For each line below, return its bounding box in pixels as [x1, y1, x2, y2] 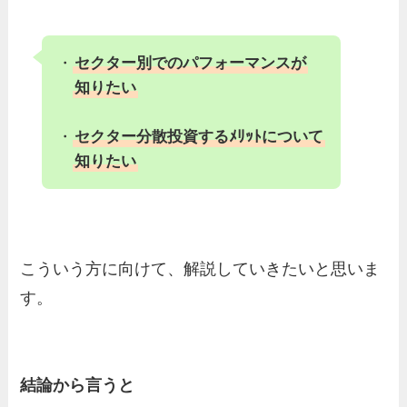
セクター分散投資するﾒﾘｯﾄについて [74, 128, 324, 146]
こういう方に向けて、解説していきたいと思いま [20, 259, 381, 278]
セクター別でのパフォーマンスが [74, 55, 307, 73]
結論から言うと [20, 375, 135, 394]
